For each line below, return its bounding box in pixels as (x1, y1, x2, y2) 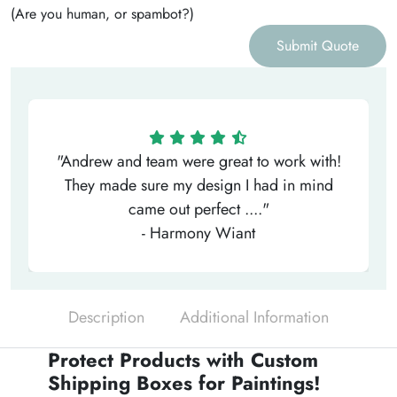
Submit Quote (276, 35, 359, 57)
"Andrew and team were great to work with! (56, 150, 341, 174)
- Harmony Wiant (142, 222, 255, 245)
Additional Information (180, 306, 329, 330)
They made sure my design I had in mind (64, 174, 333, 198)
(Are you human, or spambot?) (11, 4, 194, 25)
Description (68, 306, 144, 330)
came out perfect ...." (128, 198, 269, 222)
